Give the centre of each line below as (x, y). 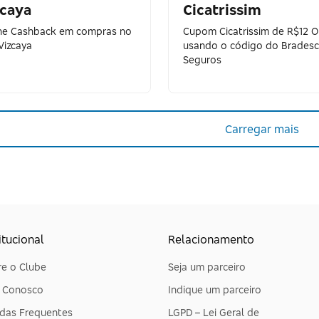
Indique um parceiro (214, 289)
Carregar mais (262, 129)
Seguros (202, 59)
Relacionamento (211, 239)
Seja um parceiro (206, 267)
